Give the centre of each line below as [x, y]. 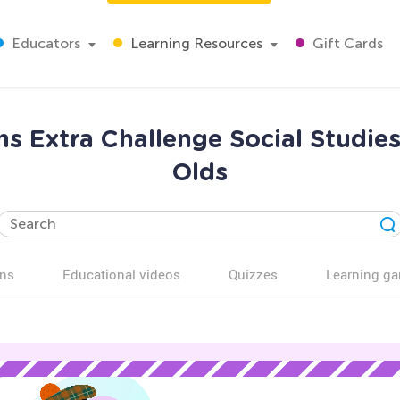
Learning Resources [195, 43]
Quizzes [253, 274]
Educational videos [121, 274]
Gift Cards [346, 43]
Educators [44, 43]
